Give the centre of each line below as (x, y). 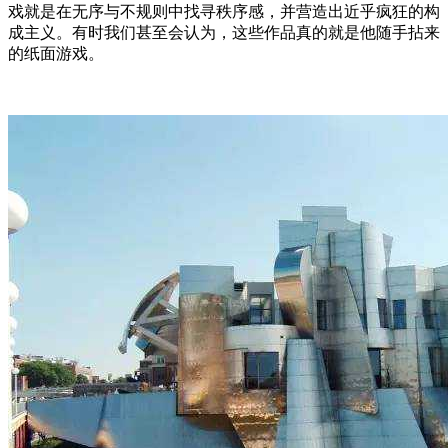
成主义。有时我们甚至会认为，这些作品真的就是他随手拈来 (224, 33)
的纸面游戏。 (56, 54)
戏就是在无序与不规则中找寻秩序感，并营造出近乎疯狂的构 (224, 12)
